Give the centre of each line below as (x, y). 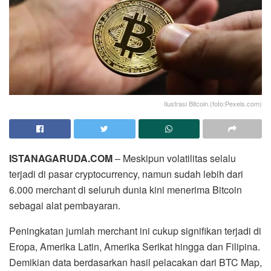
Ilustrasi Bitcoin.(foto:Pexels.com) (213, 103)
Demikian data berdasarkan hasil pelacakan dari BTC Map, (135, 262)
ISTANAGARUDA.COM (61, 158)
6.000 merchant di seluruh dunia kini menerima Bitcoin (126, 189)
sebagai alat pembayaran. (65, 205)
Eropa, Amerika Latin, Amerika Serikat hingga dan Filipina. (135, 246)
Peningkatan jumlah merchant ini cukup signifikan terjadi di (135, 230)
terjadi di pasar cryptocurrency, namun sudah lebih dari (126, 174)
